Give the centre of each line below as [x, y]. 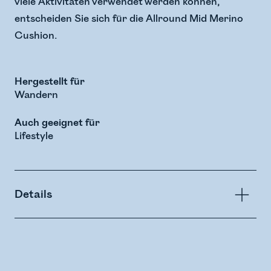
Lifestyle [34, 136]
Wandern [36, 95]
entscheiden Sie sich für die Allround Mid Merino [129, 19]
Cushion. [36, 36]
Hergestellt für [50, 82]
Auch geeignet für [57, 123]
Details [33, 194]
